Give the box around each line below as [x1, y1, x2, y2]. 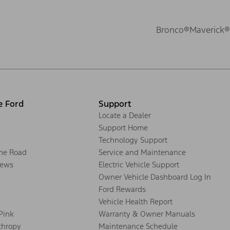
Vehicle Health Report [99, 196, 172, 206]
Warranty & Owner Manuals [99, 208, 195, 219]
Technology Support [99, 135, 167, 145]
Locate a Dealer [99, 110, 151, 120]
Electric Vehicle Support [99, 159, 179, 169]
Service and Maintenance [99, 147, 186, 157]
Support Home [99, 122, 148, 132]
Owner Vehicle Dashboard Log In [99, 171, 211, 182]
